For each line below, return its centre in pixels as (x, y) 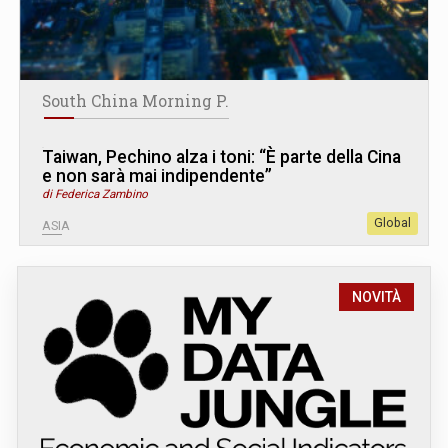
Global (392, 222)
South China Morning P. (135, 100)
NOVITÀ (376, 296)
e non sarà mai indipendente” (157, 175)
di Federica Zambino (95, 193)
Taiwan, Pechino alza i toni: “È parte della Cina (221, 156)
